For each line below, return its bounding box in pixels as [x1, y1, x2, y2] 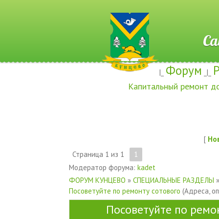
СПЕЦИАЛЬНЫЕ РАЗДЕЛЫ [132, 175, 214, 185]
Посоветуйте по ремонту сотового [68, 186, 180, 196]
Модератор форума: [68, 162, 137, 172]
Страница [72, 149, 105, 159]
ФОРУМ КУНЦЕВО [68, 175, 126, 185]
